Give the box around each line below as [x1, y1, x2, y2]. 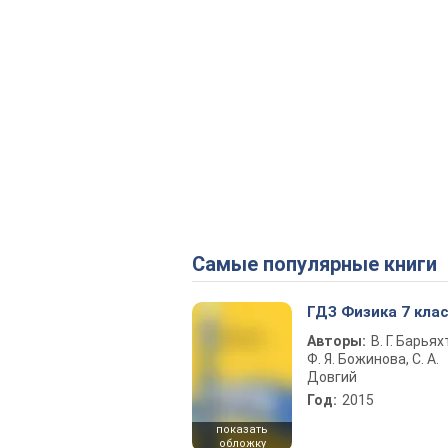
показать [216, 423, 268, 437]
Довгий [307, 369, 357, 386]
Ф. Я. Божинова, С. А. [307, 351, 439, 368]
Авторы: [307, 333, 366, 350]
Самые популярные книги [205, 252, 437, 277]
